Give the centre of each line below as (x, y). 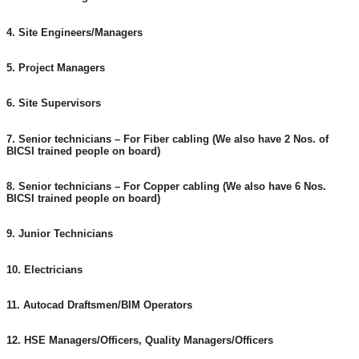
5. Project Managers (56, 68)
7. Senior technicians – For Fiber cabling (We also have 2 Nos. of (167, 139)
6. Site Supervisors (54, 104)
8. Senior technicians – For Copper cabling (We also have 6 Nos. (166, 187)
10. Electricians (44, 270)
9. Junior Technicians (60, 234)
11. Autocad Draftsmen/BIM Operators (99, 306)
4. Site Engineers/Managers (75, 32)
